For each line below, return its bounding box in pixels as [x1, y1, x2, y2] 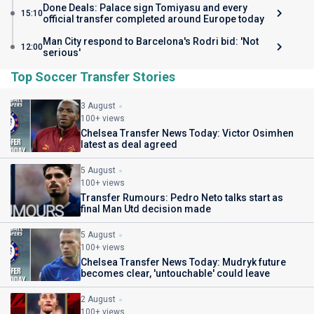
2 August [81, 294, 116, 304]
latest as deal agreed [81, 139, 177, 150]
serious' [43, 47, 81, 58]
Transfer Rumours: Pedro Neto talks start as [81, 192, 283, 203]
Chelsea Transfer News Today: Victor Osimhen [81, 128, 294, 139]
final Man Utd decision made [81, 203, 211, 214]
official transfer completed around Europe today [43, 13, 264, 25]
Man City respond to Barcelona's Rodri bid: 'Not [43, 36, 259, 47]
